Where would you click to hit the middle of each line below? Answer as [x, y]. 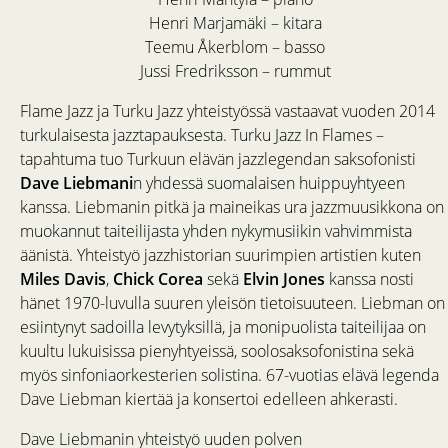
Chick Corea [158, 279]
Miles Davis [63, 279]
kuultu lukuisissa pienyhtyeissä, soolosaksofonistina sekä [217, 351]
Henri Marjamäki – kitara [235, 23]
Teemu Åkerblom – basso [235, 47]
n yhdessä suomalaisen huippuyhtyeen [269, 183]
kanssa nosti [369, 279]
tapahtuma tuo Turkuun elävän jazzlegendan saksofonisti [218, 159]
